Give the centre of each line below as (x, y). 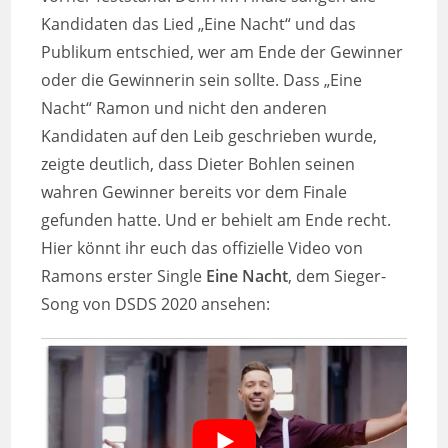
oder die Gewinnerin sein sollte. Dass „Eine (202, 80)
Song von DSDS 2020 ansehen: (156, 304)
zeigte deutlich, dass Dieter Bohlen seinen (198, 164)
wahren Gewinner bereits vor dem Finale (194, 192)
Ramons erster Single (124, 276)
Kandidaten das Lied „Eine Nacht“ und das (199, 24)
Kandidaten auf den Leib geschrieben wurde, (209, 136)
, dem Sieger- (337, 276)
